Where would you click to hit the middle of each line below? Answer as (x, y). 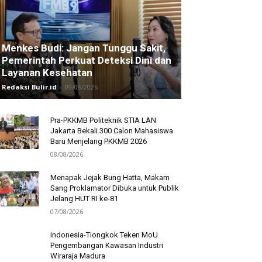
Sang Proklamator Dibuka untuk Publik (115, 188)
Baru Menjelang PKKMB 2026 (99, 142)
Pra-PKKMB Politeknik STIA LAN (103, 120)
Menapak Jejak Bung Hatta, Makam (110, 178)
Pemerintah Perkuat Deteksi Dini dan (87, 61)
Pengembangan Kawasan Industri (107, 246)
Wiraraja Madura (78, 256)
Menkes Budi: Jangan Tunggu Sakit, (84, 48)
